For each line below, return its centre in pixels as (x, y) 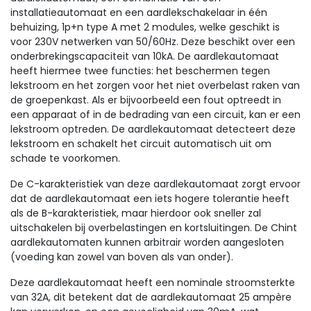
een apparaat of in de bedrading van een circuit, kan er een (155, 115)
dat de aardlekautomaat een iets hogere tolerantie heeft (150, 199)
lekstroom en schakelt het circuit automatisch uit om (141, 144)
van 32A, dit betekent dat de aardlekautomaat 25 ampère (151, 297)
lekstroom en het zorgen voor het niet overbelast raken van (155, 85)
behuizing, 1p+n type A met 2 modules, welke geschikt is (145, 27)
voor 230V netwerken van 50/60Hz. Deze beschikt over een (153, 42)
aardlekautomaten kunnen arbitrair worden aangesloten (147, 242)
